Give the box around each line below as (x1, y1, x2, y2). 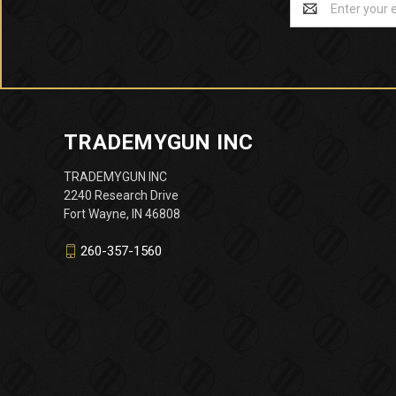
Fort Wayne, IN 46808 (64, 206, 180, 221)
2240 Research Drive (64, 187, 179, 202)
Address (290, 10, 337, 25)
